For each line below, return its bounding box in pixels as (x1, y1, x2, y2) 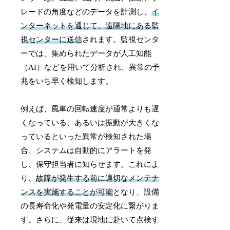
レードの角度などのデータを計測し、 (21, 7, 152, 16)
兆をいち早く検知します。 (21, 76, 113, 85)
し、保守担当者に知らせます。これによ (21, 160, 160, 168)
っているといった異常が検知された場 (21, 132, 152, 141)
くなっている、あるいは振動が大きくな (21, 118, 160, 127)
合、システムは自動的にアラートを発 (21, 146, 152, 155)
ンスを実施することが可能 (21, 187, 113, 196)
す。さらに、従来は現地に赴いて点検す (21, 215, 160, 224)
